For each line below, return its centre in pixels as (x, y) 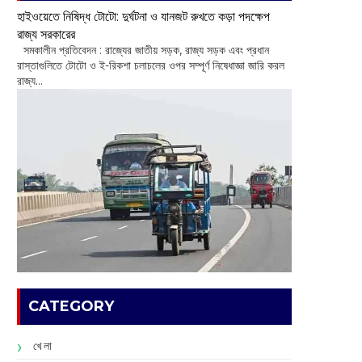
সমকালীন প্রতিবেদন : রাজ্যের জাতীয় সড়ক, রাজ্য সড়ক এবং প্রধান (143, 51)
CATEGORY (71, 306)
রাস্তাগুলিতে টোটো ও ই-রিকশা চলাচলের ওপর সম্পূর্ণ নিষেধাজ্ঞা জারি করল (151, 66)
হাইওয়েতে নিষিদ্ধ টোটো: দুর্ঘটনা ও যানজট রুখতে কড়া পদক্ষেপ (143, 17)
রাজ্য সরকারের (46, 34)
